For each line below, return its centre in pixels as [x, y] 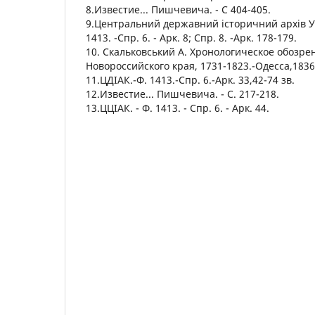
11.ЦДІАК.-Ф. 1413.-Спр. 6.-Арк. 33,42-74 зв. [190, 79]
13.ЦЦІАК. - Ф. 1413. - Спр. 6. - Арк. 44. [178, 108]
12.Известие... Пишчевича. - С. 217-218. [182, 94]
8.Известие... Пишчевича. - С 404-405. [178, 9]
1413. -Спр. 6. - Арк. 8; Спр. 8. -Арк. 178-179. [191, 37]
